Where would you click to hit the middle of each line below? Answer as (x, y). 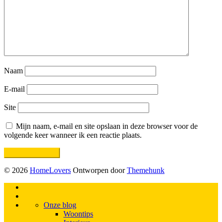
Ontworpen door (99, 170)
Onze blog (60, 205)
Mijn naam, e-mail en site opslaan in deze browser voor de (107, 126)
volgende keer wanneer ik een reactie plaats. (73, 135)
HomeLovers (50, 170)
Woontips (78, 214)
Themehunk (146, 170)
